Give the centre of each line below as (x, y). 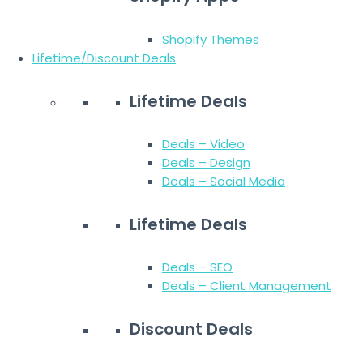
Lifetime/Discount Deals (104, 58)
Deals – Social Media (224, 181)
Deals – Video (203, 144)
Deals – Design (206, 163)
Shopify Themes (211, 39)
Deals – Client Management (247, 286)
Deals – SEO (197, 267)
